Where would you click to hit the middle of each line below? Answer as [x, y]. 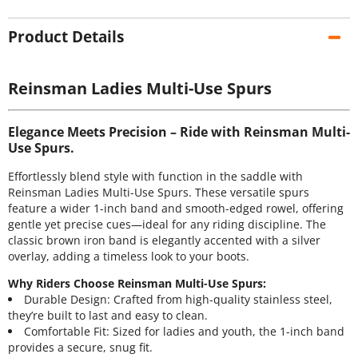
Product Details [66, 36]
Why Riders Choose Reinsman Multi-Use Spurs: [137, 283]
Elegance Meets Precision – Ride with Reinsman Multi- [179, 132]
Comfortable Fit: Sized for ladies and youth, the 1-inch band [184, 331]
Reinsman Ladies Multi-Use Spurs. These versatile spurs [159, 193]
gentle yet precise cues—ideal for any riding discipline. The [167, 225]
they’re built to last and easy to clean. [108, 315]
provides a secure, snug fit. [80, 347]
